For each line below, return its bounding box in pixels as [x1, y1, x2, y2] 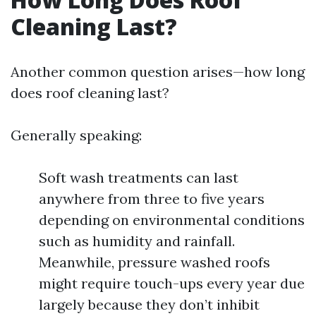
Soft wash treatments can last [39, 169, 238, 186]
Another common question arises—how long [11, 63, 305, 80]
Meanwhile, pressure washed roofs [39, 253, 270, 271]
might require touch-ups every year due [39, 274, 305, 292]
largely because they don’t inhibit [39, 296, 260, 313]
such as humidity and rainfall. [39, 232, 235, 250]
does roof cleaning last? [11, 84, 169, 102]
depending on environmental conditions [39, 211, 305, 229]
